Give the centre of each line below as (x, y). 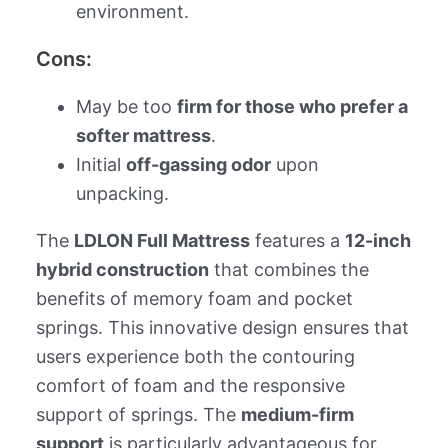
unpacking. (122, 193)
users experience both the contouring (195, 356)
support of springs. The (138, 414)
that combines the (288, 269)
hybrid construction (122, 269)
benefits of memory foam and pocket (194, 298)
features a (297, 240)
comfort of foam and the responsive (190, 385)
